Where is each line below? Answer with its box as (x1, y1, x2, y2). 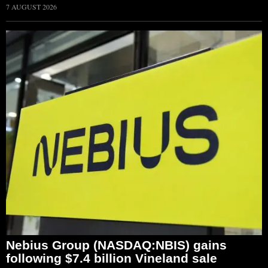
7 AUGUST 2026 (6, 1, 57, 11)
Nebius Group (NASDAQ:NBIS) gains (6, 238, 227, 252)
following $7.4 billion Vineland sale (6, 251, 217, 266)
